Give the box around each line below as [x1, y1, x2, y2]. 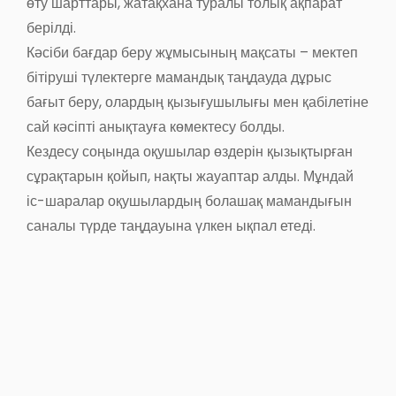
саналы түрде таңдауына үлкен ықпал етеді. [27, 215, 316, 236]
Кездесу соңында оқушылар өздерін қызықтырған [27, 141, 353, 162]
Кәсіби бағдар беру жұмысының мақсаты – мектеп [27, 42, 358, 63]
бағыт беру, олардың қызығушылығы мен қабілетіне [27, 91, 369, 112]
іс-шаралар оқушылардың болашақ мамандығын [27, 190, 352, 211]
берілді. [27, 17, 76, 38]
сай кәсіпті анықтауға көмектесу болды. [27, 116, 285, 137]
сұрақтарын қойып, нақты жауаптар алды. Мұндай [27, 165, 354, 187]
